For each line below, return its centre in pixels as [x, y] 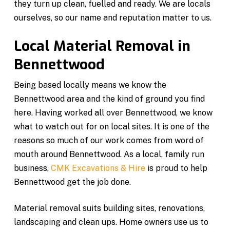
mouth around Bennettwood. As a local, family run [109, 154]
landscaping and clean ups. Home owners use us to [111, 222]
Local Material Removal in [102, 46]
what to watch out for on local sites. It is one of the [112, 126]
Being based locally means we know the [90, 85]
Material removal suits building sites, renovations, [110, 208]
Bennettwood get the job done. [73, 182]
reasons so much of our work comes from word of [109, 140]
